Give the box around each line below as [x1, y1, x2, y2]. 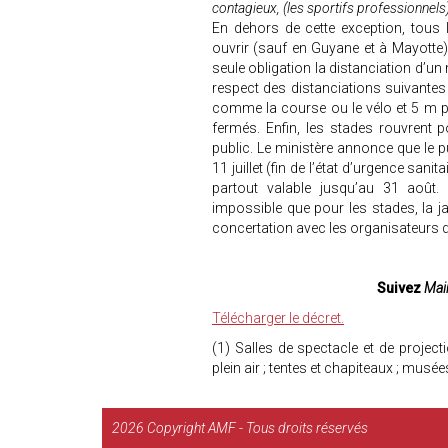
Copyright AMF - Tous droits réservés [147, 420, 368, 436]
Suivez [376, 280, 424, 296]
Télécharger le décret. [212, 310, 344, 326]
